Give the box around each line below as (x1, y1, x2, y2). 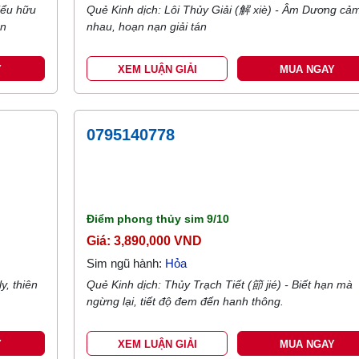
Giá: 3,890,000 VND (87, 234, 203, 248)
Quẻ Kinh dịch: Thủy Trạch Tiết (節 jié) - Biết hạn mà (87, 278, 353, 291)
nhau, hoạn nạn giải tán (87, 20, 208, 33)
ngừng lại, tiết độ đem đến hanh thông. (87, 295, 284, 308)
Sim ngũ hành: (87, 256, 166, 270)
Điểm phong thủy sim (87, 212, 208, 225)
